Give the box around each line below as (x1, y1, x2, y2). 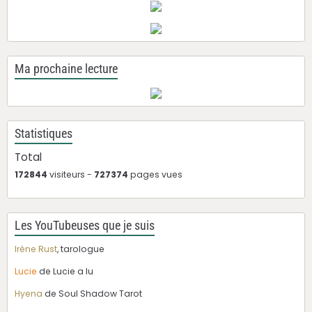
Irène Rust (15, 243, 57, 256)
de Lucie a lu (39, 265, 93, 278)
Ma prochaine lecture (15, 62, 118, 77)
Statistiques (15, 127, 72, 141)
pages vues (128, 169, 182, 181)
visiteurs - (47, 169, 94, 181)
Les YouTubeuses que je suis (15, 219, 155, 233)
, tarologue (57, 243, 104, 256)
